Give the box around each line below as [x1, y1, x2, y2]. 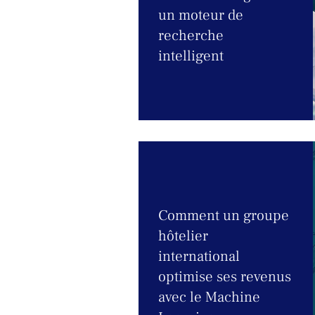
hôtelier [158, 226, 208, 245]
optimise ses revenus [158, 267, 291, 286]
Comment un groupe [158, 206, 289, 225]
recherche [158, 26, 224, 45]
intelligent [158, 46, 224, 65]
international [158, 247, 240, 266]
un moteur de [158, 6, 243, 25]
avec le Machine [158, 288, 260, 307]
